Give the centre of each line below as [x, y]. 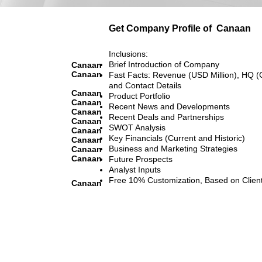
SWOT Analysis [137, 127]
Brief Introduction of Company [164, 64]
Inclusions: [128, 54]
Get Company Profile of [160, 28]
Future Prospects [141, 159]
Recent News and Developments [169, 106]
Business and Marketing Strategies [173, 148]
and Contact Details [145, 85]
